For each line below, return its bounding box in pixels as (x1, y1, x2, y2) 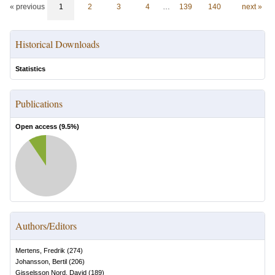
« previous (10, 2, 45, 11)
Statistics (15, 65, 45, 72)
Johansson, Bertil (15, 258, 67, 265)
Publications (15, 97, 63, 110)
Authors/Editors (15, 219, 77, 232)
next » (241, 2, 262, 11)
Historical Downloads (15, 37, 99, 50)
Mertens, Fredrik (15, 247, 65, 254)
